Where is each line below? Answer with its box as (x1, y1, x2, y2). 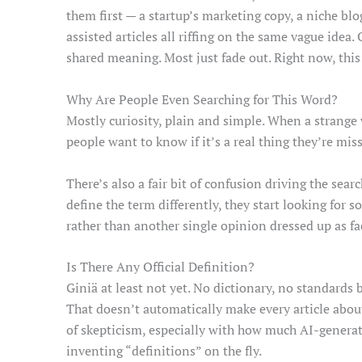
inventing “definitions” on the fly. (66, 342, 262, 360)
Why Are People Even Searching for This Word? (66, 90, 338, 108)
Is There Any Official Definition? (66, 258, 255, 276)
